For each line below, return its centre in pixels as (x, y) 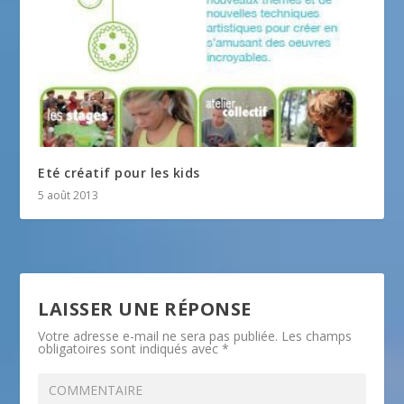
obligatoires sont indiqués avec (130, 349)
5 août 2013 (69, 196)
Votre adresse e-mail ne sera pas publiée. (158, 336)
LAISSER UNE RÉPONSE (145, 309)
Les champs (317, 336)
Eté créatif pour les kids (119, 173)
